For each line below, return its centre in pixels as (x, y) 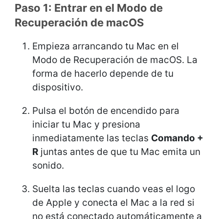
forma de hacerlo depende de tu (103, 73)
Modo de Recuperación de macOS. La (115, 60)
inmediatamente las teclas (92, 138)
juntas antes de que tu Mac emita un (119, 152)
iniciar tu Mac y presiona (86, 124)
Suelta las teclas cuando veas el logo (114, 189)
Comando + (177, 138)
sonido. (49, 165)
